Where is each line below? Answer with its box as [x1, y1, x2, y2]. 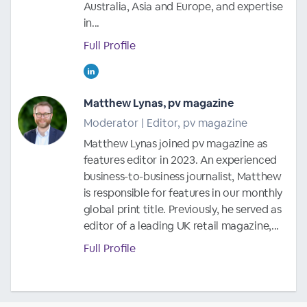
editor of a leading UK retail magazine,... [83, 218, 280, 233]
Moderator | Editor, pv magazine [83, 115, 247, 130]
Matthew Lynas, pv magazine [83, 95, 234, 110]
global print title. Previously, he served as [83, 201, 282, 217]
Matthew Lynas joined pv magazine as [83, 136, 268, 151]
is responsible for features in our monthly [83, 185, 283, 200]
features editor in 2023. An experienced [83, 152, 277, 167]
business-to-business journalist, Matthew [83, 169, 282, 184]
